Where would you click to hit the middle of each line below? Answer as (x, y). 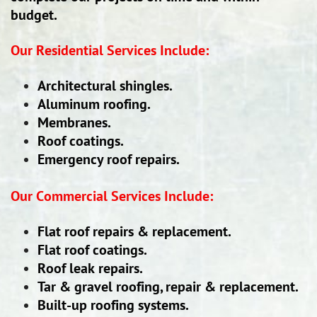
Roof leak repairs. (90, 268)
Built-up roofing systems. (113, 305)
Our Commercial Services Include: (112, 196)
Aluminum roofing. (94, 104)
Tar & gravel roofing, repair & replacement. (168, 287)
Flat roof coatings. (92, 250)
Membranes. (74, 122)
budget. (34, 15)
